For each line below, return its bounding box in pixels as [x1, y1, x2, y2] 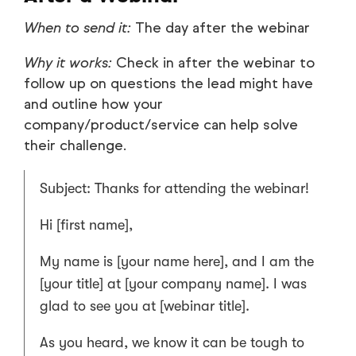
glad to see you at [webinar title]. [40, 298, 250, 315]
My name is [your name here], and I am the [40, 253, 314, 270]
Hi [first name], [40, 217, 133, 234]
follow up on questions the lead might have [24, 75, 313, 93]
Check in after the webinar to [112, 54, 315, 72]
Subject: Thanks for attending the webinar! [40, 180, 309, 197]
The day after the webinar [131, 19, 310, 37]
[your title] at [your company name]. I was [40, 276, 307, 292]
